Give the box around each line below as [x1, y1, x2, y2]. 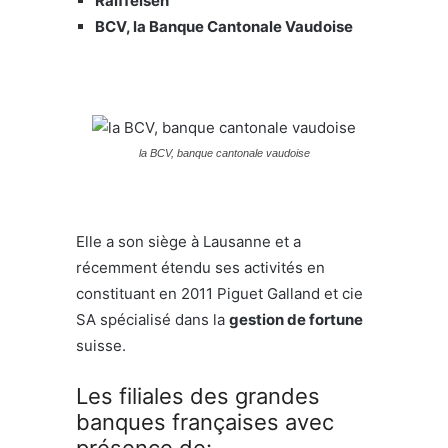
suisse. [76, 335, 126, 355]
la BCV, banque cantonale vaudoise [138, 146, 310, 159]
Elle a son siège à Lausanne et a [76, 231, 301, 251]
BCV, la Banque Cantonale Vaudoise [95, 16, 353, 36]
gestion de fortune [229, 309, 363, 329]
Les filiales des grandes [76, 382, 320, 409]
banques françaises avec [76, 408, 334, 435]
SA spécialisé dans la [76, 309, 229, 329]
